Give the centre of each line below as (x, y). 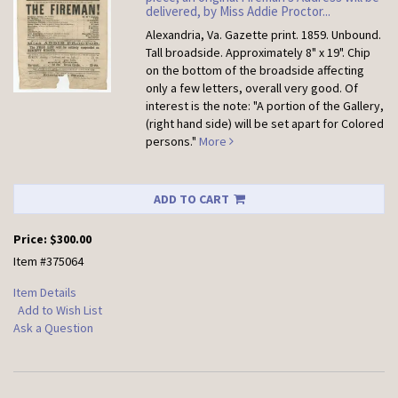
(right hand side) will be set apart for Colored (265, 124)
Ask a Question (53, 328)
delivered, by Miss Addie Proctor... (239, 12)
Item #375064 (48, 262)
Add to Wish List (60, 310)
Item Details (45, 293)
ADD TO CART (191, 199)
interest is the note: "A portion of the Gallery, (265, 106)
